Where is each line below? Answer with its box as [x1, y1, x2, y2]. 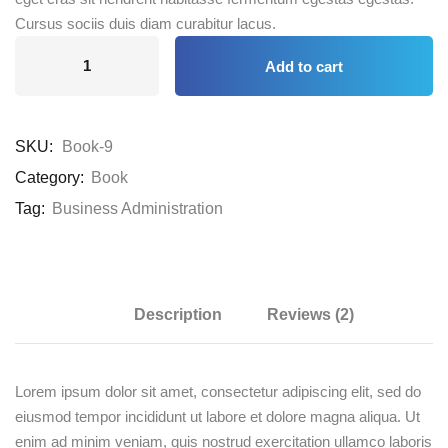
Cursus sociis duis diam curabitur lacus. [15, 14, 276, 32]
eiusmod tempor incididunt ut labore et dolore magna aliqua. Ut [15, 407, 420, 425]
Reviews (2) [267, 305, 354, 323]
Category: [15, 168, 84, 186]
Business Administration [52, 199, 223, 217]
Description [134, 305, 222, 323]
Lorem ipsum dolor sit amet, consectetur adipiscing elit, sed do [15, 382, 421, 400]
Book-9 [62, 137, 113, 155]
